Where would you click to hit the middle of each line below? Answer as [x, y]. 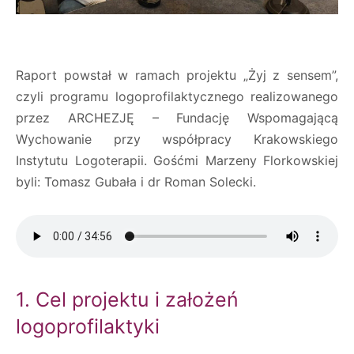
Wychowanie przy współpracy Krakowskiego [177, 139]
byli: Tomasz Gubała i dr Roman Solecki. [136, 182]
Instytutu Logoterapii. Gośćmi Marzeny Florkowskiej [177, 161]
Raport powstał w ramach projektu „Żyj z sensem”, [177, 75]
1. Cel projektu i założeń [127, 300]
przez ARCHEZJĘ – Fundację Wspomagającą [177, 118]
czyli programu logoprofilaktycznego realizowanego [177, 97]
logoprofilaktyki [88, 327]
